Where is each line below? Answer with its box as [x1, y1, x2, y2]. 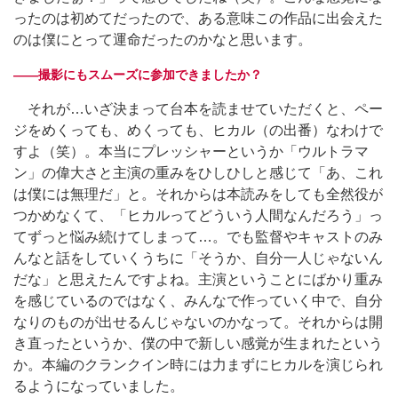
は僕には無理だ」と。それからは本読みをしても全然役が [13, 187, 383, 203]
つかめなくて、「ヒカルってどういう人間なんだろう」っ [13, 208, 383, 224]
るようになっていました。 [13, 378, 184, 394]
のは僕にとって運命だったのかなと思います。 [13, 32, 312, 48]
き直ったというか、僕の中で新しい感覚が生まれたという [13, 336, 383, 352]
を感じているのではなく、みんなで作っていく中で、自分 [13, 293, 383, 309]
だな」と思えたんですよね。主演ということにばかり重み [13, 272, 383, 288]
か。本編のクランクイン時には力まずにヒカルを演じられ [13, 357, 383, 373]
